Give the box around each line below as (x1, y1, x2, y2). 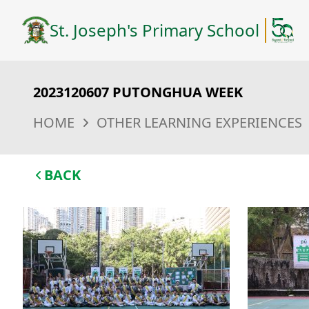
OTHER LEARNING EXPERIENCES (97, 113, 302, 132)
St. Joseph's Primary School (50, 19, 259, 41)
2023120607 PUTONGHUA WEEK (33, 83, 243, 101)
